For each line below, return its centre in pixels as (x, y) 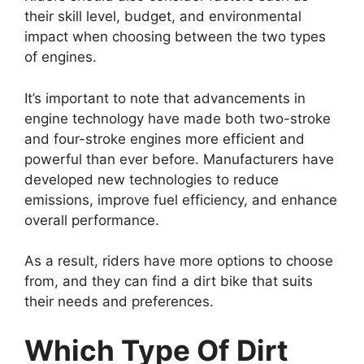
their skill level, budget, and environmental (163, 17)
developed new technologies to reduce (152, 179)
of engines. (61, 57)
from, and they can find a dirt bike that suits (169, 282)
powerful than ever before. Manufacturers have (179, 159)
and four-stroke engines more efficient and (165, 139)
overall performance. (92, 220)
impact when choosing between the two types (175, 37)
